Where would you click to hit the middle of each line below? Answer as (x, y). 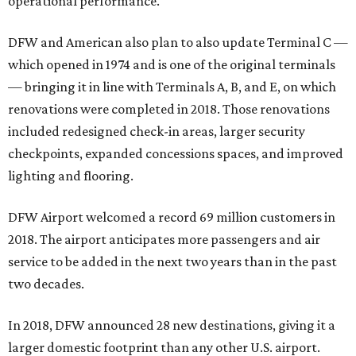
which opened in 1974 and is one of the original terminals (172, 64)
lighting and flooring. (71, 176)
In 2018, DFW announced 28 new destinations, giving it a (172, 325)
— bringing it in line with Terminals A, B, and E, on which (172, 87)
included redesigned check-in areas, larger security (157, 131)
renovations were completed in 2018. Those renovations (169, 109)
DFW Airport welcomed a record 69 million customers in (172, 217)
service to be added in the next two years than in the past (172, 261)
